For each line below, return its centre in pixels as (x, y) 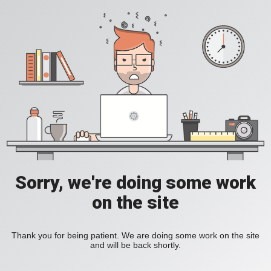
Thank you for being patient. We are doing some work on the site (135, 236)
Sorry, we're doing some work (135, 183)
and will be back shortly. (135, 245)
